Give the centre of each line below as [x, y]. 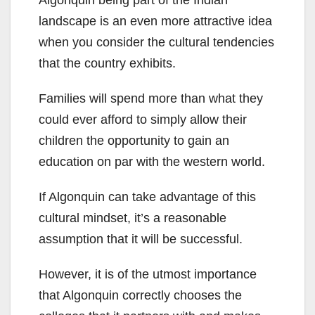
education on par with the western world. [152, 162]
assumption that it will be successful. [141, 239]
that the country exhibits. [107, 64]
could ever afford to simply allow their [143, 120]
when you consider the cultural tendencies [156, 43]
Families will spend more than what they [151, 99]
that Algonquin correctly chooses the [140, 296]
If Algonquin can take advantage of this [147, 197]
